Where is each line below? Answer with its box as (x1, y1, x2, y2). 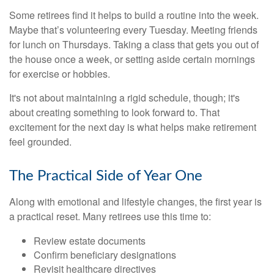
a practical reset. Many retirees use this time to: (9, 209, 211, 223)
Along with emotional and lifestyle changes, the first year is (9, 194, 262, 209)
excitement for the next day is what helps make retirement (9, 119, 256, 134)
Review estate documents (34, 233, 146, 248)
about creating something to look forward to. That (9, 105, 220, 119)
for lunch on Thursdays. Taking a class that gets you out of (9, 37, 259, 51)
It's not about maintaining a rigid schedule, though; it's (9, 90, 240, 105)
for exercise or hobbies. (9, 66, 110, 81)
